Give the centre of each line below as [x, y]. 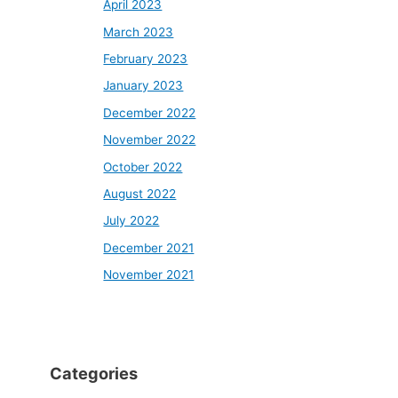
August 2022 [140, 194]
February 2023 [146, 59]
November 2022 [150, 140]
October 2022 [143, 167]
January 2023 [143, 86]
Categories [94, 374]
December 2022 [150, 112]
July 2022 [131, 221]
